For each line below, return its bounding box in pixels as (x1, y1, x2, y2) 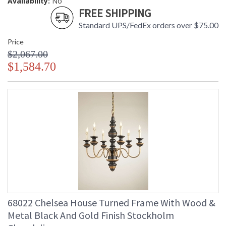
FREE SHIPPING (79, 6, 151, 21)
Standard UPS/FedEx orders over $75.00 (79, 20, 218, 30)
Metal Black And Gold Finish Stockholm (8, 209, 174, 222)
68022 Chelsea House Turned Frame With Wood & (8, 196, 215, 209)
